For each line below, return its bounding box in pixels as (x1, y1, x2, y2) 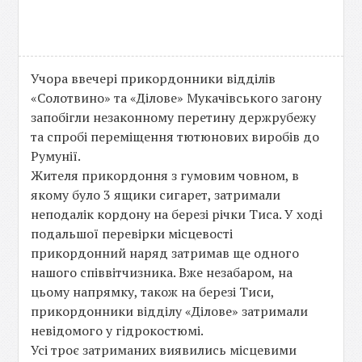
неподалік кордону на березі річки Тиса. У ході (31, 205, 323, 223)
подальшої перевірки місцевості (31, 225, 234, 242)
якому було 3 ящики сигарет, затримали (31, 186, 281, 204)
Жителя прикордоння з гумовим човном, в (31, 166, 300, 184)
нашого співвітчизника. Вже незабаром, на (31, 263, 293, 281)
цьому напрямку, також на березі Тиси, (31, 283, 275, 301)
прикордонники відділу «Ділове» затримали (31, 302, 309, 320)
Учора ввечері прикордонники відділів (31, 69, 276, 87)
